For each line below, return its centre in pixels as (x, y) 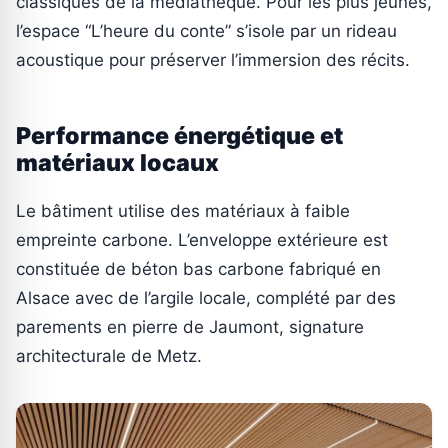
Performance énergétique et (179, 135)
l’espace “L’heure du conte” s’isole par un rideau (206, 30)
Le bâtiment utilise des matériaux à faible (183, 210)
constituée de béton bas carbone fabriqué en (198, 268)
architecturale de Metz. (109, 355)
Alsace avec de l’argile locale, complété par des (206, 297)
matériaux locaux (117, 162)
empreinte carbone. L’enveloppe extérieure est (202, 239)
